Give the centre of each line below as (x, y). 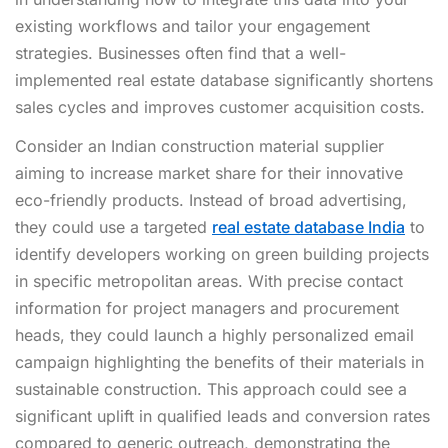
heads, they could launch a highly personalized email (214, 334)
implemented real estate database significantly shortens (224, 79)
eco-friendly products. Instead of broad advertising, (211, 199)
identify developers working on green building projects (222, 253)
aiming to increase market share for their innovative (209, 172)
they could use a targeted (113, 226)
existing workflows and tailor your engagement (192, 25)
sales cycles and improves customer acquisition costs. (220, 106)
